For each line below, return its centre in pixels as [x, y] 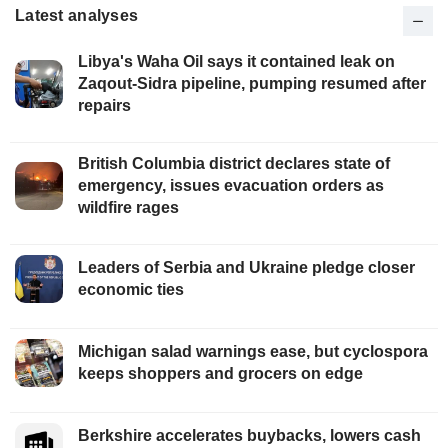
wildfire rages [128, 207]
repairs [104, 105]
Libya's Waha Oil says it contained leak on [236, 61]
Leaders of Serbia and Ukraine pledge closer [246, 267]
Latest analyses [77, 15]
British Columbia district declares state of [234, 163]
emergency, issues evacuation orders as [231, 185]
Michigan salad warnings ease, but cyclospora [253, 351]
